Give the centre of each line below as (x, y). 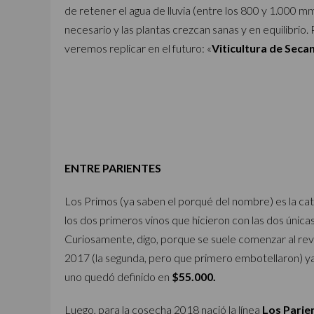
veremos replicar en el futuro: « (138, 48)
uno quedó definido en (118, 277)
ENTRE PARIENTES (113, 168)
